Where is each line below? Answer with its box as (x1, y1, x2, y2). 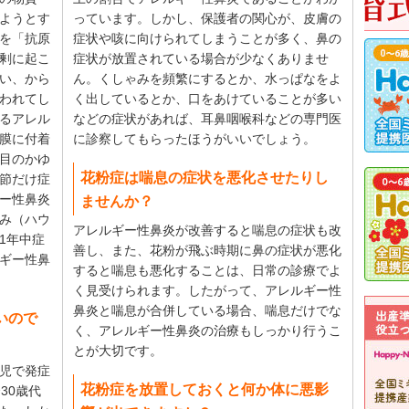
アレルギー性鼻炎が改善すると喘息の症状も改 (73, 223, 341, 237)
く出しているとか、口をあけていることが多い (73, 91, 341, 106)
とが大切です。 (73, 343, 163, 358)
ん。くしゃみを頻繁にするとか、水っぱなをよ (73, 71, 341, 86)
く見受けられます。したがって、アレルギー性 (73, 283, 341, 298)
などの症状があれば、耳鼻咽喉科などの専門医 (73, 111, 341, 126)
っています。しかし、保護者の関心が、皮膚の (73, 11, 341, 26)
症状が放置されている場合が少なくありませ (73, 51, 329, 66)
